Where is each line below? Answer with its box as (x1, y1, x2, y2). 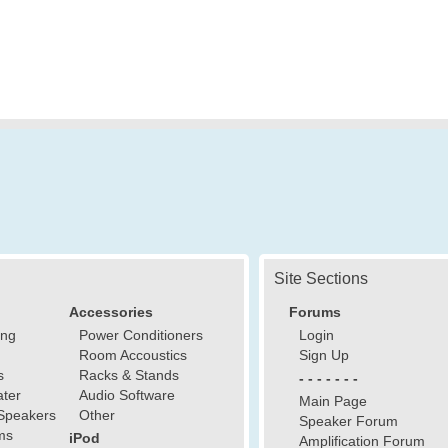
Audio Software (79, 387, 175, 403)
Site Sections (274, 270, 368, 287)
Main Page (299, 393, 367, 409)
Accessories (69, 304, 153, 320)
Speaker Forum (299, 413, 398, 429)
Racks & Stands (79, 367, 179, 383)
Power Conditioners (79, 327, 203, 343)
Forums (289, 304, 341, 320)
